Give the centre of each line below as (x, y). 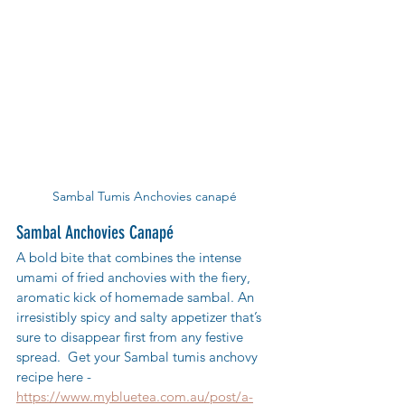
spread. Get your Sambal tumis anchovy (139, 356)
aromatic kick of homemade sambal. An (137, 297)
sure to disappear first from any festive (132, 336)
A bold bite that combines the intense (131, 257)
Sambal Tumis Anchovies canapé (145, 196)
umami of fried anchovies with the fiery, (135, 277)
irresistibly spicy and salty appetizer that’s (141, 316)
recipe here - (56, 376)
